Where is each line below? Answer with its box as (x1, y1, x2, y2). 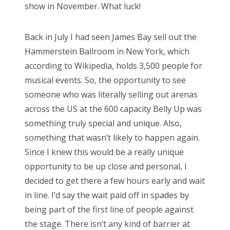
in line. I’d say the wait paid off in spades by (25, 189, 189, 201)
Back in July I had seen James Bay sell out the (25, 31, 197, 43)
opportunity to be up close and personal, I (25, 160, 187, 172)
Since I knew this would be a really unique (25, 146, 184, 158)
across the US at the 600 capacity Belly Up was (25, 103, 202, 114)
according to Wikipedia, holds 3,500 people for (25, 60, 202, 71)
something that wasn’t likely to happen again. (25, 131, 200, 143)
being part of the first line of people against (25, 203, 194, 215)
